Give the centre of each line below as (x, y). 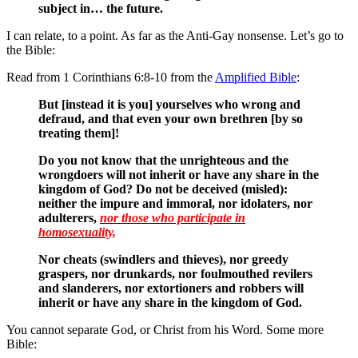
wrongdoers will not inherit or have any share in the (179, 175)
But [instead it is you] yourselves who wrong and (169, 105)
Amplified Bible (256, 78)
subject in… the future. (101, 9)
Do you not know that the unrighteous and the (163, 161)
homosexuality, (77, 233)
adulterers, (69, 218)
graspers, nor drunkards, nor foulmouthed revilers (175, 274)
